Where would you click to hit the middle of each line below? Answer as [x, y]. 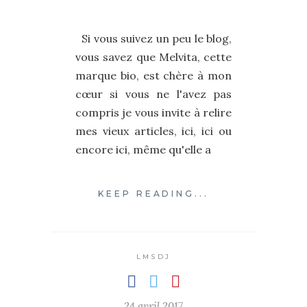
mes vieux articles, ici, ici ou [153, 131]
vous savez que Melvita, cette [153, 57]
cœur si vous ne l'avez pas [153, 94]
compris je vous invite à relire [153, 112]
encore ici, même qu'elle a [143, 149]
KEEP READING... [153, 194]
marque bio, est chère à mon [153, 75]
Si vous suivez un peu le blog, [153, 38]
